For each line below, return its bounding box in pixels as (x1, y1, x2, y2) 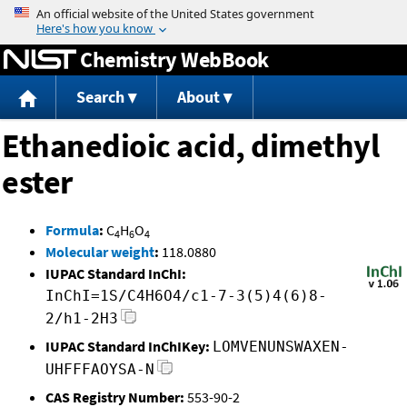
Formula (45, 221, 99, 240)
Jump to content (153, 4, 254, 22)
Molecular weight (45, 243, 154, 262)
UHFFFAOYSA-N (45, 361, 154, 379)
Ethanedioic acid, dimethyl (2, 125, 379, 167)
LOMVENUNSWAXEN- (213, 338, 349, 356)
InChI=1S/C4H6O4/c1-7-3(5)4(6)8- (45, 287, 327, 305)
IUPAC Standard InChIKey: (45, 337, 210, 356)
